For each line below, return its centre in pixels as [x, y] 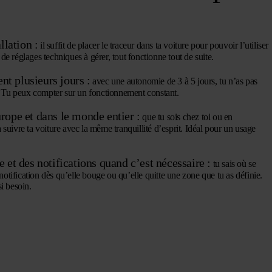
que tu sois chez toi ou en [186, 117]
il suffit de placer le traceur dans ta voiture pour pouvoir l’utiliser [153, 45]
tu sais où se [233, 163]
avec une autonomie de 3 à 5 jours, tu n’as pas [174, 81]
